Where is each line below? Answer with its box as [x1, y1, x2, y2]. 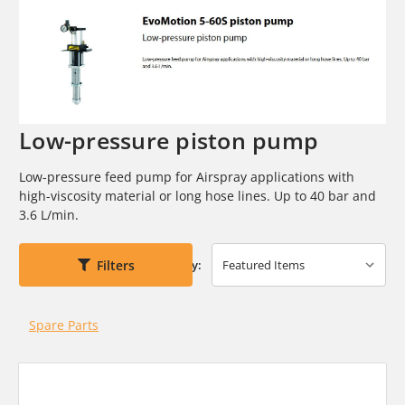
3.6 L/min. [19, 206, 79, 224]
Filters [96, 256, 135, 274]
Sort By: [157, 257, 202, 274]
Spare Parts [28, 316, 99, 334]
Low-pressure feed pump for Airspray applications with [19, 168, 354, 186]
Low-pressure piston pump [19, 125, 318, 156]
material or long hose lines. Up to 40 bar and [105, 187, 376, 205]
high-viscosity [19, 187, 105, 205]
